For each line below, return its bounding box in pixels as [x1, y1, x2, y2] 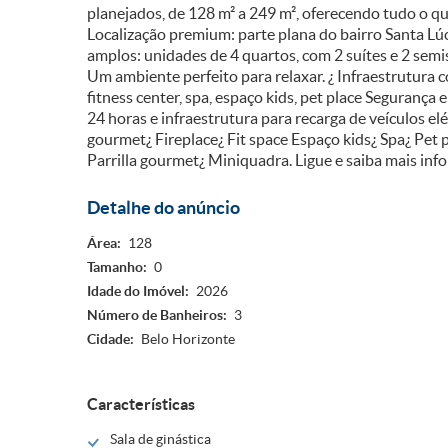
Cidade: [87, 331, 134, 347]
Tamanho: [87, 259, 147, 275]
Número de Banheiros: [87, 307, 227, 323]
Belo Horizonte [141, 331, 235, 347]
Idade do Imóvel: [87, 283, 189, 299]
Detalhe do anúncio [87, 197, 240, 218]
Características [87, 395, 195, 413]
